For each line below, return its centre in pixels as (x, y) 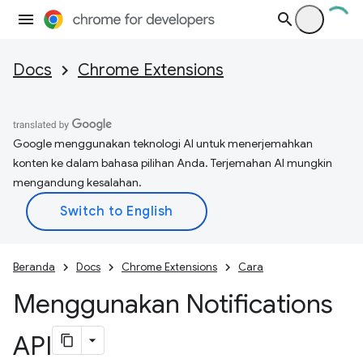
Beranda (34, 267)
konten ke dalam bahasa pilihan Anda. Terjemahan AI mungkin (173, 163)
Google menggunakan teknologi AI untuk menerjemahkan (163, 143)
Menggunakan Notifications (173, 304)
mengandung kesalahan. (77, 182)
